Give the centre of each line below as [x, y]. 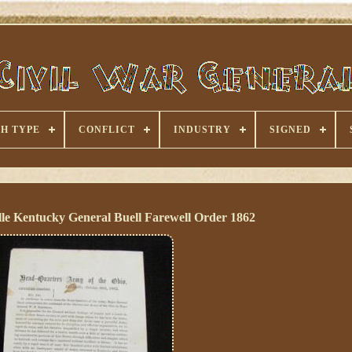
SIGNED [290, 130]
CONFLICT [106, 130]
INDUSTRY [202, 130]
